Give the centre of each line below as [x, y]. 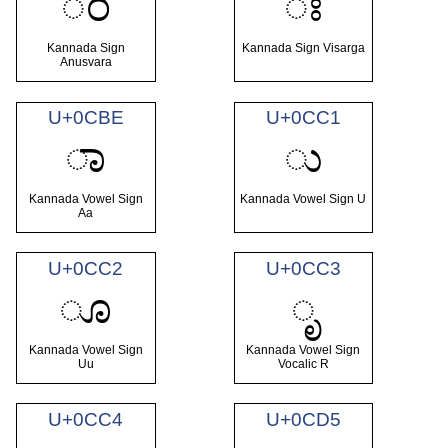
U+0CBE [85, 118]
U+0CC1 [303, 118]
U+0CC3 [303, 269]
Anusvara [85, 62]
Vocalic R [303, 363]
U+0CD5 [303, 419]
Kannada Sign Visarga [303, 48]
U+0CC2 [86, 269]
